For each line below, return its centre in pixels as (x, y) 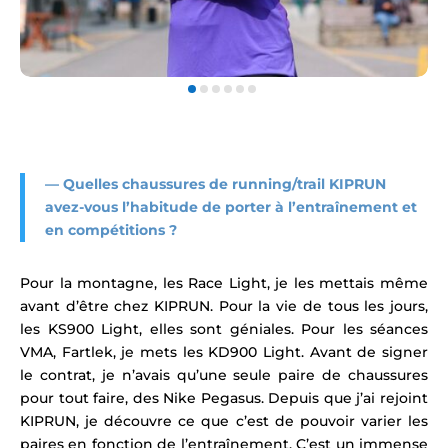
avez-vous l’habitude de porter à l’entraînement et (231, 206)
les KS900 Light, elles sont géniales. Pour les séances (224, 328)
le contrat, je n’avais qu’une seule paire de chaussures (224, 374)
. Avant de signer (365, 351)
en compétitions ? (111, 229)
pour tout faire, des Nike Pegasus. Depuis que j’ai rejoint (224, 397)
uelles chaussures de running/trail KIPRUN (230, 183)
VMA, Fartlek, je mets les (114, 351)
